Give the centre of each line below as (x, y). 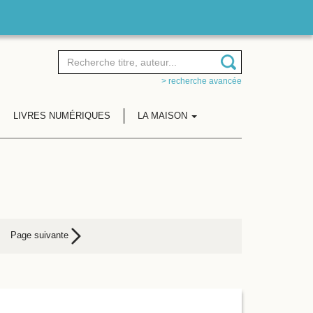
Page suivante (41, 235)
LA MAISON (163, 116)
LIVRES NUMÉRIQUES (61, 116)
